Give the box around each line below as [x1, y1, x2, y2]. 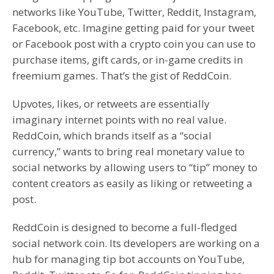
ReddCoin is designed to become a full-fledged [12, 220, 237, 235]
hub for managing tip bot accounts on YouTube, [12, 252, 245, 267]
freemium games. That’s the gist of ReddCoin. [12, 68, 231, 83]
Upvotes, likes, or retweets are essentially [12, 97, 210, 111]
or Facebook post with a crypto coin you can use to [12, 37, 256, 51]
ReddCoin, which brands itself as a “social [12, 128, 212, 143]
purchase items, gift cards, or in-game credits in [12, 53, 243, 67]
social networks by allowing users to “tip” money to [12, 160, 257, 175]
